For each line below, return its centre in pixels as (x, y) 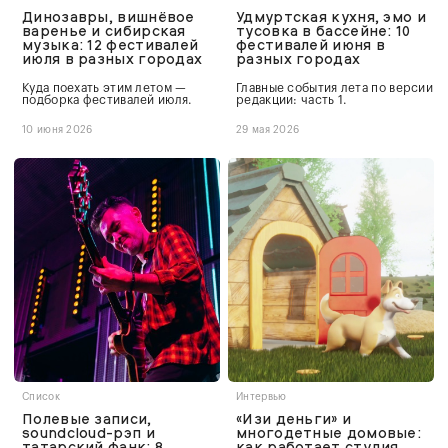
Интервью (261, 396)
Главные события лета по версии (335, 87)
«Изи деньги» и (294, 418)
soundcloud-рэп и (88, 432)
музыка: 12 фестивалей (110, 44)
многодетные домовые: (329, 432)
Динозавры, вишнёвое (108, 16)
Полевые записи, (87, 418)
